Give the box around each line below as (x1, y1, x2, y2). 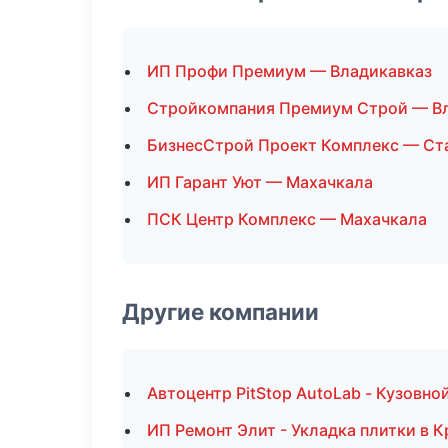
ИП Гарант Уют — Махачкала (147, 172, 373, 192)
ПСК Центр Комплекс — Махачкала (147, 209, 427, 229)
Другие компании (122, 298, 319, 325)
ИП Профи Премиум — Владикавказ (147, 61, 432, 81)
